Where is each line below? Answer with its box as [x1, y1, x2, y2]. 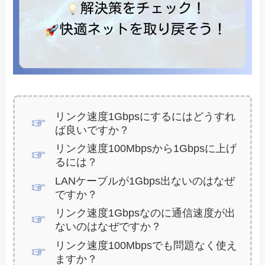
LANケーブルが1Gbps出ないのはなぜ [54, 174, 235, 187]
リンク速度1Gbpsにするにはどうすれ [54, 110, 235, 122]
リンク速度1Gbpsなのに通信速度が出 [54, 207, 235, 219]
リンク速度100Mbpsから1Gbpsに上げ [54, 143, 237, 155]
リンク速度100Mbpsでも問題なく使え [54, 239, 237, 251]
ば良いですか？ [54, 124, 130, 136]
